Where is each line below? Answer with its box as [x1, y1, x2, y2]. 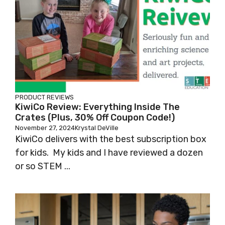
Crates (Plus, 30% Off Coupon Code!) [15, 112, 175, 124]
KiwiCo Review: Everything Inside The [15, 101, 180, 113]
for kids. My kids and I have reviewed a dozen [15, 147, 203, 159]
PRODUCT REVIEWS [15, 93, 74, 101]
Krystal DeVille [75, 124, 119, 132]
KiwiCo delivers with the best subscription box [15, 134, 206, 145]
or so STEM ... [15, 161, 70, 172]
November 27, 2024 [15, 124, 75, 132]
